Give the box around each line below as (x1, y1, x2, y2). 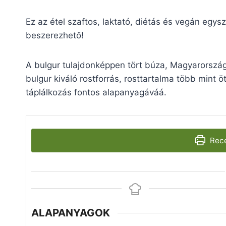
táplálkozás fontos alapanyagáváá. (26, 87, 166, 97)
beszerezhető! (26, 30, 84, 40)
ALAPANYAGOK (31, 206, 110, 219)
